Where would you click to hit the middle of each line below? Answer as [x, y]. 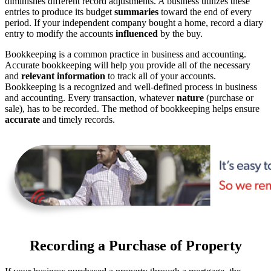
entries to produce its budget [60, 11]
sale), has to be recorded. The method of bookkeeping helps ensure [132, 108]
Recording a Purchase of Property [135, 245]
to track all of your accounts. [161, 76]
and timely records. [77, 119]
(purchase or [229, 97]
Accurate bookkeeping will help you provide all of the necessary [128, 65]
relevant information [63, 76]
